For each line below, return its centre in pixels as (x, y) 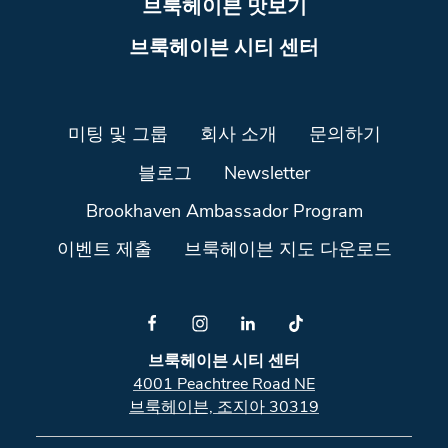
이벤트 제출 (104, 251)
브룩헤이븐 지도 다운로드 (287, 251)
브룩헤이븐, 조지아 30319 (224, 408)
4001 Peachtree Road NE (224, 385)
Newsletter (267, 174)
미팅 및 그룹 (117, 136)
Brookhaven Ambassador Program (224, 213)
